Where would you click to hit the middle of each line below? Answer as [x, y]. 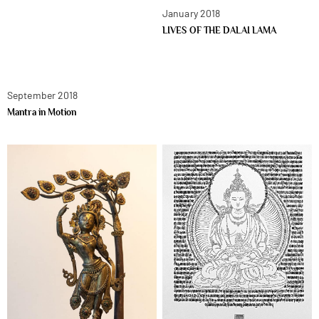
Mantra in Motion [42, 112]
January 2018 [192, 13]
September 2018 [43, 95]
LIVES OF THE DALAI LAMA [220, 30]
